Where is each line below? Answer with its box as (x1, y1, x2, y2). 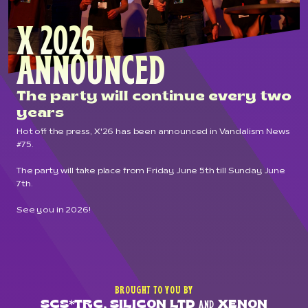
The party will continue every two (16, 89, 291, 104)
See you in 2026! (16, 206, 91, 214)
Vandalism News (219, 127, 290, 136)
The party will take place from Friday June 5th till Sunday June (16, 166, 285, 175)
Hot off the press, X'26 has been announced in (16, 127, 219, 136)
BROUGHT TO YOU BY (114, 285, 194, 296)
